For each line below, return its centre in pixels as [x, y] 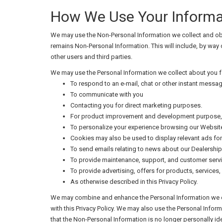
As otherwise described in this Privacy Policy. [134, 182]
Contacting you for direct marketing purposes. [136, 105]
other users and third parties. [91, 57]
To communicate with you [107, 94]
